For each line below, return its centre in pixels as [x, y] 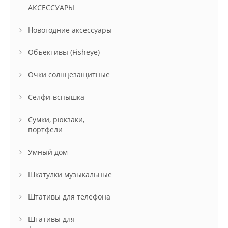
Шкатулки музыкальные [70, 175]
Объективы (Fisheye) [64, 52]
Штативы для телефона [69, 197]
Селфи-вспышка [56, 97]
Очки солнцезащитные [69, 75]
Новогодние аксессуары [70, 30]
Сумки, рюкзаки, [56, 120]
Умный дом [48, 152]
